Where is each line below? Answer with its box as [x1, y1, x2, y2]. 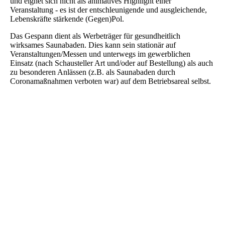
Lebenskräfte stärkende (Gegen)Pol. [10, 15, 126, 24]
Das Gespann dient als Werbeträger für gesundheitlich [10, 32, 180, 41]
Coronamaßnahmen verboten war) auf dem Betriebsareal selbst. [10, 77, 211, 86]
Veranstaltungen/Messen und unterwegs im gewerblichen [10, 50, 190, 59]
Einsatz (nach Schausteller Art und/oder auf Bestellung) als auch [10, 59, 213, 68]
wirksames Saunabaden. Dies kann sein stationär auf [10, 41, 176, 50]
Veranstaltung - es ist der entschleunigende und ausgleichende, [10, 6, 207, 15]
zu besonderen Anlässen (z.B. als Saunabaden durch [10, 68, 175, 77]
